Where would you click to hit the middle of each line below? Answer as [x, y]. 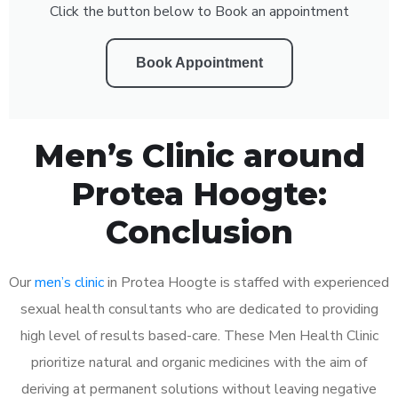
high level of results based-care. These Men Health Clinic [199, 335]
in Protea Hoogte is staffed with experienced [247, 282]
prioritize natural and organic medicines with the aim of [199, 362]
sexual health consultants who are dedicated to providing [199, 309]
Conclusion [199, 231]
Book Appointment [199, 62]
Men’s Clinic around [199, 155]
